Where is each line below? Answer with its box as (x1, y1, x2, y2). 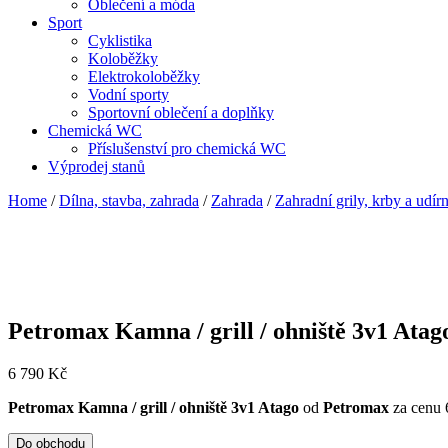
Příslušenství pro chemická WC (88, 140, 286, 158)
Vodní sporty (88, 86, 169, 104)
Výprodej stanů (48, 158, 145, 176)
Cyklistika (88, 32, 152, 50)
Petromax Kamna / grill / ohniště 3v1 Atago (8, 399, 299, 417)
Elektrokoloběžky (88, 68, 200, 86)
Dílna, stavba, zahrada (59, 192, 199, 210)
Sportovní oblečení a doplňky (88, 104, 274, 122)
